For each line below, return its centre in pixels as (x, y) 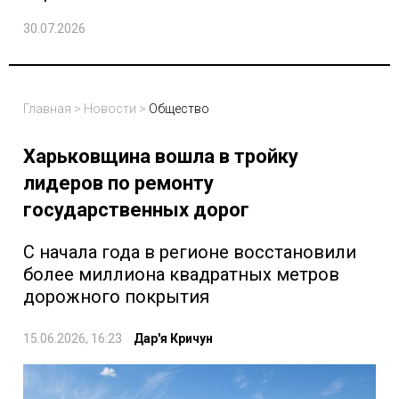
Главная (47, 109)
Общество (179, 109)
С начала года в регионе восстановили (190, 252)
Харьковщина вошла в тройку (161, 157)
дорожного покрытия (116, 297)
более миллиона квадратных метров (181, 275)
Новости (110, 109)
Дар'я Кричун (173, 339)
